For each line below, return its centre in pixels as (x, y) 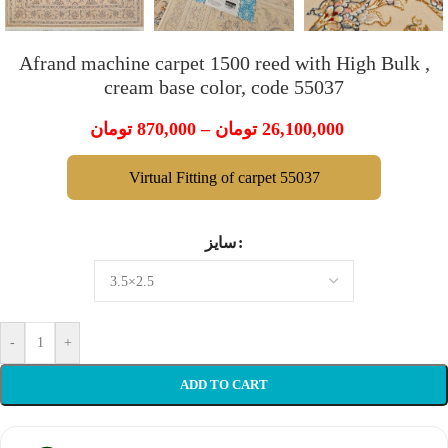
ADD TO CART (224, 385)
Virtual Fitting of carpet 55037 (224, 178)
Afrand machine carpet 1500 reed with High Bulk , (224, 63)
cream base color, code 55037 (224, 87)
